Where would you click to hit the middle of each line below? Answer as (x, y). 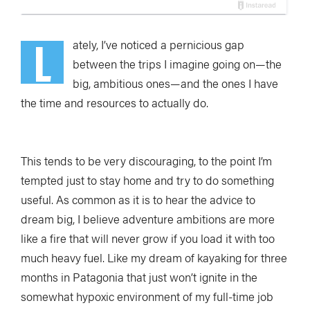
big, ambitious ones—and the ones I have (175, 83)
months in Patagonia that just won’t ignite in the (139, 277)
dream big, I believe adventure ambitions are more (148, 219)
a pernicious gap (202, 44)
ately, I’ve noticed (117, 44)
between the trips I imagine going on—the (177, 64)
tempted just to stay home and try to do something (147, 180)
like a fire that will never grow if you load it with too (148, 238)
